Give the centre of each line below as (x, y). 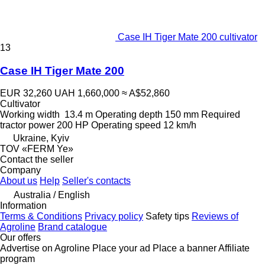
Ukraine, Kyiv (41, 138)
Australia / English (52, 195)
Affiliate (234, 248)
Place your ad (121, 248)
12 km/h (180, 125)
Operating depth (129, 115)
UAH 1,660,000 (87, 93)
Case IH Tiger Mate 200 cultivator (188, 37)
